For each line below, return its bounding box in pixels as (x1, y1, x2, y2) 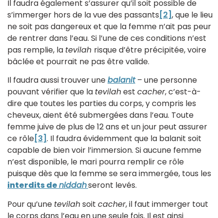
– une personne (135, 74, 197, 86)
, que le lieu (172, 9, 213, 20)
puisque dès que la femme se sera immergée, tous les (7, 168, 211, 180)
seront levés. (88, 180, 137, 191)
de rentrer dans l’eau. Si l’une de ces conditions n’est (7, 32, 206, 44)
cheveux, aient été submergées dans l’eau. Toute (7, 109, 194, 121)
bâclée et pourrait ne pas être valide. (7, 55, 149, 67)
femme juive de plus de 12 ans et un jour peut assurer (7, 121, 207, 133)
